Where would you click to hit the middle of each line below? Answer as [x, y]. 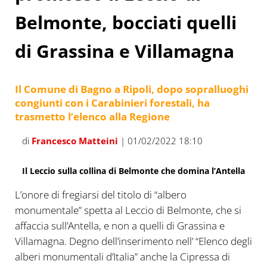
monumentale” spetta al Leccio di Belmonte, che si [128, 210]
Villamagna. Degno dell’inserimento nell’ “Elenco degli [133, 241]
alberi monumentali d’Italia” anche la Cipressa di [122, 257]
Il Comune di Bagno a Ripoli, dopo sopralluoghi [131, 89]
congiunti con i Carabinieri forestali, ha [112, 103]
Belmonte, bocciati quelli [125, 22]
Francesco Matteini [74, 140]
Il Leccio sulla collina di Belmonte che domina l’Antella [133, 171]
